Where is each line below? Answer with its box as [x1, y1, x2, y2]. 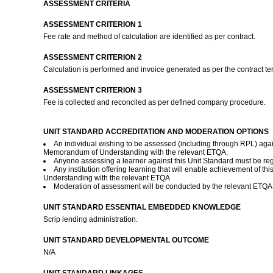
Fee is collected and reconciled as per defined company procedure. [43, 98, 268, 107]
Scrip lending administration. [43, 215, 140, 224]
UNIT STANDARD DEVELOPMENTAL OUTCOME [43, 236, 209, 244]
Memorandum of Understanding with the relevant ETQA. [43, 148, 228, 157]
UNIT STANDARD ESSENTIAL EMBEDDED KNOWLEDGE [43, 203, 241, 211]
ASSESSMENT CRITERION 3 [43, 86, 142, 94]
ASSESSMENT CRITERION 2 [43, 53, 142, 62]
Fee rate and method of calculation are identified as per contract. [43, 32, 257, 41]
